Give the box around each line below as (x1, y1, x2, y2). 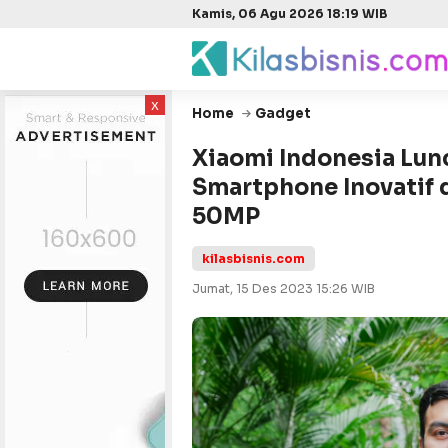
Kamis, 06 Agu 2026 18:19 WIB (192, 6, 387, 21)
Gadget (255, 105, 311, 122)
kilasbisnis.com (202, 251, 305, 266)
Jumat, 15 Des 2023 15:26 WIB (192, 281, 375, 296)
